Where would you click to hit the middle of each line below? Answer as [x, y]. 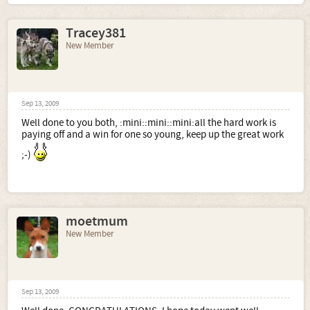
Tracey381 [96, 33]
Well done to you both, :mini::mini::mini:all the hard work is [149, 123]
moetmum [97, 221]
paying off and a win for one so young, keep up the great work [153, 135]
